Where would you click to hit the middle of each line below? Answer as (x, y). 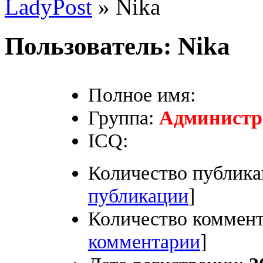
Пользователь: (91, 46)
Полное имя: (142, 94)
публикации (138, 195)
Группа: (121, 117)
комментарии (144, 241)
